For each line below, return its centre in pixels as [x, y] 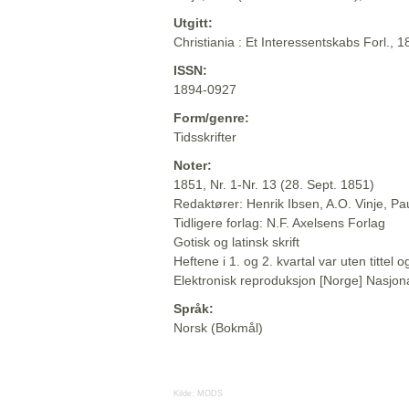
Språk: [194, 309]
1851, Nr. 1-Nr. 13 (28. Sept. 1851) [274, 185]
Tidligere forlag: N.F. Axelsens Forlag [279, 223]
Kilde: [185, 394]
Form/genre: [211, 118]
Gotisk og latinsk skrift [236, 242]
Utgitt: [193, 23]
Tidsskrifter [205, 137]
